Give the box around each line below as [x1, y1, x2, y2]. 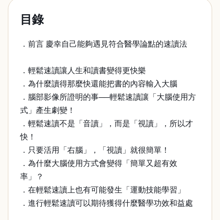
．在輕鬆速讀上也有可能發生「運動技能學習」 [20, 186, 185, 194]
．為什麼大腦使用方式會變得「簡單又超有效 [20, 159, 177, 167]
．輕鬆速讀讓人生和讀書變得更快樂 [20, 66, 146, 75]
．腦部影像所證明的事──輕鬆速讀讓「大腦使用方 [20, 93, 196, 101]
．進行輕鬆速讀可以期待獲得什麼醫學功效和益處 [20, 199, 193, 207]
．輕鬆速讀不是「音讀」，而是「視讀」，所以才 [20, 119, 193, 128]
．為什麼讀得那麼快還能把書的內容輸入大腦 [20, 80, 177, 88]
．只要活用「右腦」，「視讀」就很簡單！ [20, 146, 169, 154]
